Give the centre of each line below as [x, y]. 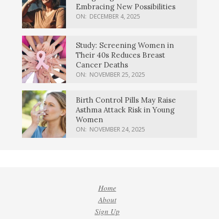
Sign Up [107, 211]
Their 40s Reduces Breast [120, 55]
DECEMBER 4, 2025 [115, 17]
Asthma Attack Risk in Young [125, 109]
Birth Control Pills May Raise [126, 100]
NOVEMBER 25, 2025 [117, 74]
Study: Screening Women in [125, 45]
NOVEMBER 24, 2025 [117, 129]
